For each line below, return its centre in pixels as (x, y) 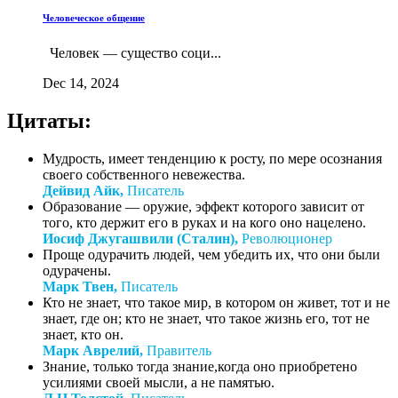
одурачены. (77, 270)
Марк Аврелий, (93, 350)
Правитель (177, 350)
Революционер (285, 238)
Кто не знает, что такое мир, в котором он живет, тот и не (216, 302)
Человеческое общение (94, 18)
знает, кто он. (83, 334)
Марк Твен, (80, 286)
